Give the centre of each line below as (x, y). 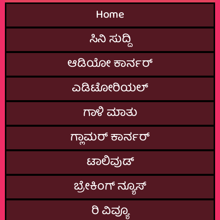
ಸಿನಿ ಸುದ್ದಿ (110, 40)
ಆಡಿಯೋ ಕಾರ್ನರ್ (110, 64)
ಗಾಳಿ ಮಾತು (110, 113)
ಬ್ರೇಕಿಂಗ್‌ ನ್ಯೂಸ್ (110, 187)
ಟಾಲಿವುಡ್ (110, 162)
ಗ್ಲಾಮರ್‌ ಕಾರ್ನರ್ (110, 138)
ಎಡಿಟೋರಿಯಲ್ (110, 89)
